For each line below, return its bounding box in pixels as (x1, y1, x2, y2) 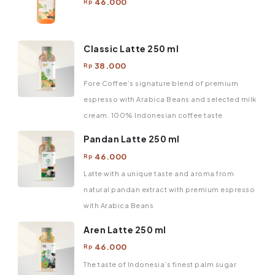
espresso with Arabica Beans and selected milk (83, 95, 257, 103)
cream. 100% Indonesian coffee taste (83, 110, 223, 119)
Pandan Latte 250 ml (83, 133, 180, 145)
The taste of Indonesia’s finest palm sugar (83, 260, 236, 268)
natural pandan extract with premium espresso (83, 185, 255, 194)
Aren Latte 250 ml (83, 223, 166, 235)
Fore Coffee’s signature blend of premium (83, 79, 238, 87)
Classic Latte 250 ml (83, 42, 179, 54)
